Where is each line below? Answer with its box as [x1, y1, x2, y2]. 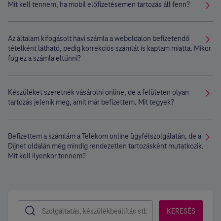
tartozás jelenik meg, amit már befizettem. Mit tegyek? [8, 98, 174, 107]
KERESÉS [167, 207, 195, 216]
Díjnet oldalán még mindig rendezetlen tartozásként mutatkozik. [8, 142, 204, 150]
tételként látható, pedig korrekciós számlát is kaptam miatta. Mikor [8, 44, 211, 53]
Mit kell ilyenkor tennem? [8, 151, 86, 160]
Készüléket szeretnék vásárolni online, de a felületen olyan [8, 88, 189, 97]
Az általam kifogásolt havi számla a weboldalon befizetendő [8, 34, 189, 43]
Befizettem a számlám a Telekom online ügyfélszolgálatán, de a [8, 132, 201, 141]
